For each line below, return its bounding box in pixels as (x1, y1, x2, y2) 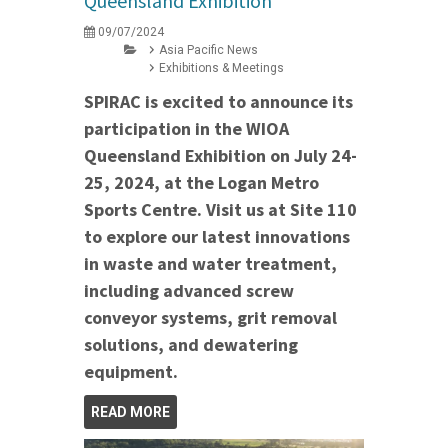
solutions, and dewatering (84, 333, 298, 357)
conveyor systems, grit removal (84, 306, 337, 330)
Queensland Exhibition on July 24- (84, 144, 357, 168)
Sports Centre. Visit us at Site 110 (84, 198, 357, 222)
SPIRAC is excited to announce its (84, 90, 353, 114)
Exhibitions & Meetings (159, 61, 284, 76)
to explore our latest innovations (84, 225, 350, 249)
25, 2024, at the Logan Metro (84, 171, 319, 195)
